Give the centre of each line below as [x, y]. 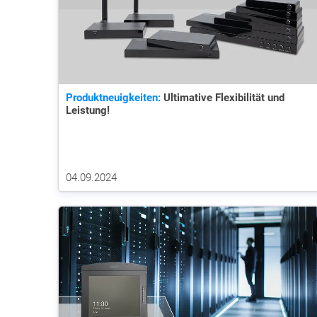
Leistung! [88, 111]
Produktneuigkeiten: [113, 98]
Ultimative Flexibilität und [223, 98]
